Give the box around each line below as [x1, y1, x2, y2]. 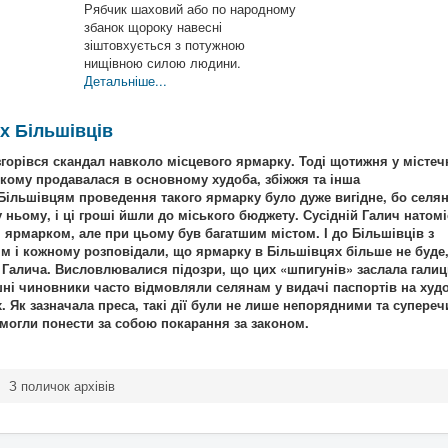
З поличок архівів [9, 376, 116, 395]
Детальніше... [84, 71, 167, 90]
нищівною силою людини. [84, 53, 241, 72]
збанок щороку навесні [84, 17, 222, 36]
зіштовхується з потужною [84, 35, 245, 54]
